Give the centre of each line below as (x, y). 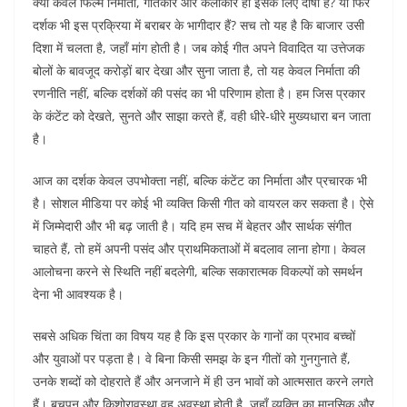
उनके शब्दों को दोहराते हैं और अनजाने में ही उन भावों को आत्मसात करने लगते (203, 382)
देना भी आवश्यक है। (78, 294)
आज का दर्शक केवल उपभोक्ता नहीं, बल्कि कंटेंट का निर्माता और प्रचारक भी (200, 181)
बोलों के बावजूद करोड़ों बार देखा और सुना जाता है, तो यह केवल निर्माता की (196, 71)
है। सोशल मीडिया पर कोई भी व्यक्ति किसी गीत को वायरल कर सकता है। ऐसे (203, 203)
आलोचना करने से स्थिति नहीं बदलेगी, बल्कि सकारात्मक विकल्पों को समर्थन (198, 272)
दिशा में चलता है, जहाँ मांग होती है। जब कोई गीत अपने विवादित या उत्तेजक (199, 48)
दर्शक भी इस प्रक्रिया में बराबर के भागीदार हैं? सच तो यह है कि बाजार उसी (199, 25)
